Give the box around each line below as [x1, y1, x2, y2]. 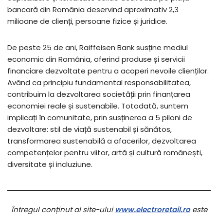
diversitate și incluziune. [7, 159, 92, 169]
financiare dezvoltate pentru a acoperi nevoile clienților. [7, 65, 209, 76]
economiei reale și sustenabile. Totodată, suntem [7, 100, 188, 111]
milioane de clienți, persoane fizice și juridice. [7, 16, 167, 26]
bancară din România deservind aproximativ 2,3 [7, 4, 179, 15]
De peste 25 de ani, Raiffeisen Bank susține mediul [7, 42, 188, 53]
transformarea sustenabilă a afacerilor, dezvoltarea [7, 135, 196, 146]
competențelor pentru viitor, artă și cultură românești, [7, 147, 202, 158]
